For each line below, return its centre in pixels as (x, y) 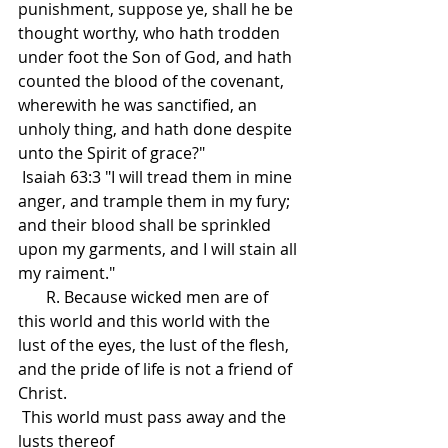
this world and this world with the (146, 321)
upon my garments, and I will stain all (159, 249)
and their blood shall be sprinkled (146, 225)
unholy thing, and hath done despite (157, 129)
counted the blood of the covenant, (153, 81)
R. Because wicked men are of (32, 297)
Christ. (42, 393)
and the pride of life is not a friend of (157, 369)
